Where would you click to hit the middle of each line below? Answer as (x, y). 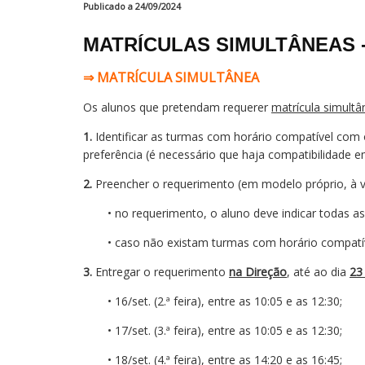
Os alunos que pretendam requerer (177, 107)
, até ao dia (318, 272)
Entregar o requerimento (162, 272)
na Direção (258, 272)
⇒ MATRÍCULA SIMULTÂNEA (171, 77)
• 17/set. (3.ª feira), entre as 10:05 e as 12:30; (225, 330)
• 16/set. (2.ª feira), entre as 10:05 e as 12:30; (225, 301)
